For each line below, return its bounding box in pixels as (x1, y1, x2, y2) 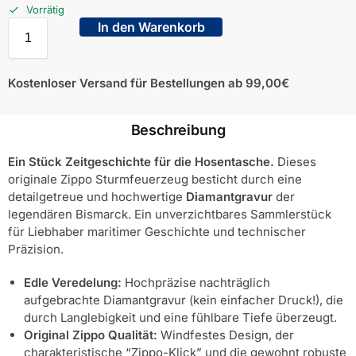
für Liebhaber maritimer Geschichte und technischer (8, 224, 306, 240)
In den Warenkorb (97, 18, 205, 35)
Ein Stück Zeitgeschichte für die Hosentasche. (8, 154, 274, 170)
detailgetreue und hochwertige (8, 189, 186, 205)
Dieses (274, 154, 316, 170)
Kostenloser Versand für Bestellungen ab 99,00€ (8, 75, 289, 91)
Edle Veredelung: (24, 274, 122, 290)
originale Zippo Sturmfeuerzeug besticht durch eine (8, 172, 302, 188)
